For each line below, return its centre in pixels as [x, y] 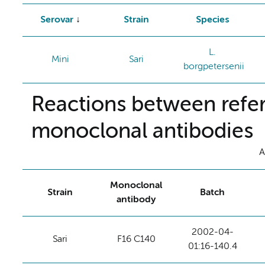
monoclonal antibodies [142, 132]
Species [213, 20]
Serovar [56, 20]
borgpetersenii [214, 67]
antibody [136, 200]
